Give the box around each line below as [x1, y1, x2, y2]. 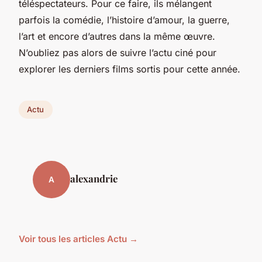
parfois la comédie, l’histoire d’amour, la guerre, [19, 13, 230, 26]
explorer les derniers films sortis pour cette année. [19, 63, 240, 75]
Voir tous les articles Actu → [19, 233, 138, 245]
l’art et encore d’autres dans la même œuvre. [19, 30, 215, 42]
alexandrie [70, 172, 118, 185]
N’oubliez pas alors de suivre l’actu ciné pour [19, 46, 216, 58]
